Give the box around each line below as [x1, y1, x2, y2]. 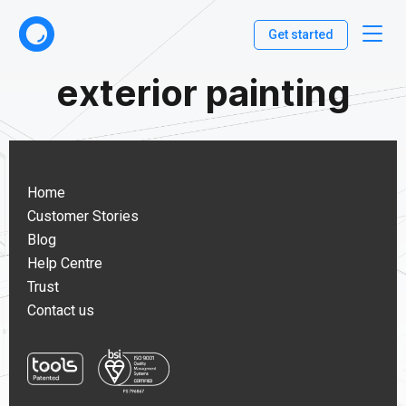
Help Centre [27, 255, 102, 272]
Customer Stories [27, 208, 139, 225]
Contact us [27, 302, 94, 319]
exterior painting [55, 71, 351, 115]
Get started [268, 26, 333, 42]
